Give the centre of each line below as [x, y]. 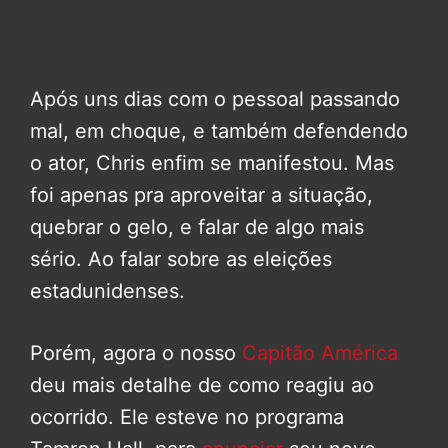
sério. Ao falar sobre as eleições [181, 258]
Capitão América [320, 352]
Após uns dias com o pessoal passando [215, 98]
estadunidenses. [107, 290]
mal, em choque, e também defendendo [219, 130]
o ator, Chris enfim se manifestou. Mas [212, 162]
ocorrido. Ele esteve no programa [187, 416]
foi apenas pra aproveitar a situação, [201, 194]
